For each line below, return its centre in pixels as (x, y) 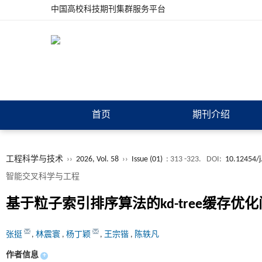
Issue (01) (147, 159)
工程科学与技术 (35, 159)
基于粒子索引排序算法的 (83, 205)
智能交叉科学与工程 (43, 177)
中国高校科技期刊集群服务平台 (108, 10)
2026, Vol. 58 (98, 159)
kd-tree (181, 205)
